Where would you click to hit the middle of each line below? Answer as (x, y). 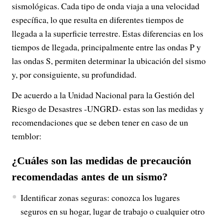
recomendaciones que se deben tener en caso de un (100, 122)
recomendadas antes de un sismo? (90, 177)
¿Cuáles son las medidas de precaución (101, 161)
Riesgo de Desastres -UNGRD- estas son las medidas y (108, 109)
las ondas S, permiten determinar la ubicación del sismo (109, 61)
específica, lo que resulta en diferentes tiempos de (98, 20)
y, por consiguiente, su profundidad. (74, 74)
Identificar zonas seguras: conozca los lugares (100, 197)
